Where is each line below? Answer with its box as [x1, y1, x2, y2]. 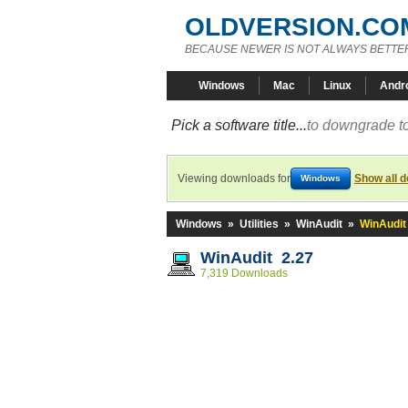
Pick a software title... [171, 117, 307, 133]
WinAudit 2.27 [200, 249, 313, 267]
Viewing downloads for [178, 172, 291, 185]
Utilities [240, 218, 279, 230]
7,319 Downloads [200, 267, 288, 280]
